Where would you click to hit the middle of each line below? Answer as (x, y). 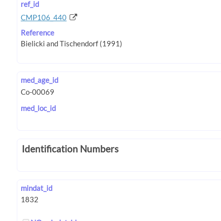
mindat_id (37, 188)
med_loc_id (38, 108)
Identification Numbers (70, 148)
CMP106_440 (44, 18)
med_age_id (40, 80)
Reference (38, 32)
